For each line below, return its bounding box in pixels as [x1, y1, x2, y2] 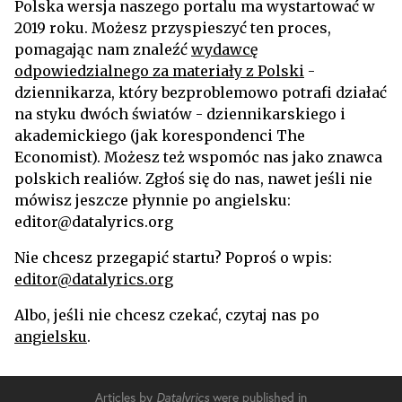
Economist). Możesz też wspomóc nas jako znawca [14, 148, 382, 166]
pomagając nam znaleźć [14, 40, 191, 58]
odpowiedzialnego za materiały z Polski [14, 62, 304, 80]
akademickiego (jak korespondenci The [14, 127, 305, 144]
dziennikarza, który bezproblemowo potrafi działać [14, 83, 387, 101]
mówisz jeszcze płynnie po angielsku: [14, 191, 291, 209]
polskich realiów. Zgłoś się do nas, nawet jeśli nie [14, 170, 372, 188]
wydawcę [191, 40, 258, 58]
